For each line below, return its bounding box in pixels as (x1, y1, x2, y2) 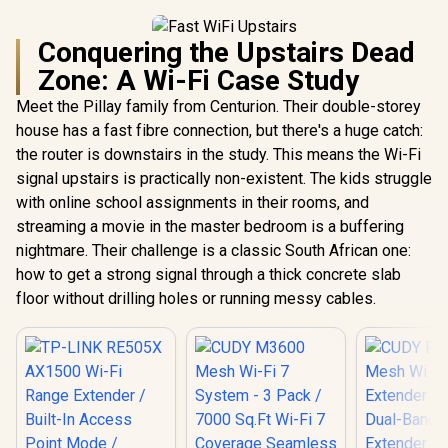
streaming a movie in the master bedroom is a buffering (16, 217, 404, 236)
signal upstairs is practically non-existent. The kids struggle (16, 169, 432, 188)
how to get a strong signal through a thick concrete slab (16, 265, 401, 284)
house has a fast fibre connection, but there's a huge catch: (16, 121, 423, 140)
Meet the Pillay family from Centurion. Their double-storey (16, 97, 421, 116)
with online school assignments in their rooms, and (16, 193, 369, 212)
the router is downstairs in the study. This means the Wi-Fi (16, 145, 421, 164)
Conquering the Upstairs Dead (38, 36, 415, 69)
